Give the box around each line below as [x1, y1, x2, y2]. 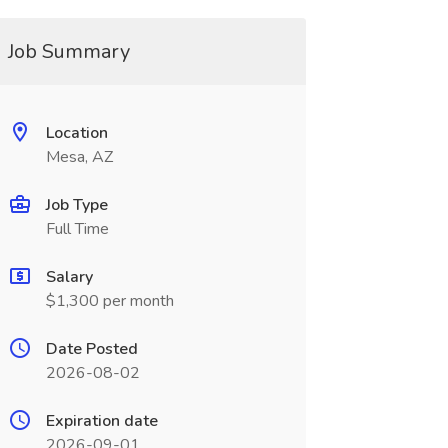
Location [45, 122, 108, 144]
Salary [45, 266, 93, 288]
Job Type [45, 194, 108, 216]
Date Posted [45, 338, 138, 360]
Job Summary [7, 38, 130, 65]
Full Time [45, 218, 109, 240]
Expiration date [45, 410, 158, 432]
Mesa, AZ [45, 146, 113, 168]
